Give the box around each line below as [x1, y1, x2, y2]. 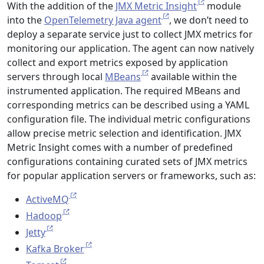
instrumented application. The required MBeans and [7, 84, 240, 97]
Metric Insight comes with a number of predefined [7, 141, 233, 154]
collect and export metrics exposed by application [7, 56, 228, 69]
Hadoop [26, 209, 62, 222]
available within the [148, 70, 237, 83]
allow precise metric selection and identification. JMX [7, 127, 241, 140]
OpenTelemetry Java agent [44, 14, 161, 27]
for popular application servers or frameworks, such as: [7, 169, 256, 182]
